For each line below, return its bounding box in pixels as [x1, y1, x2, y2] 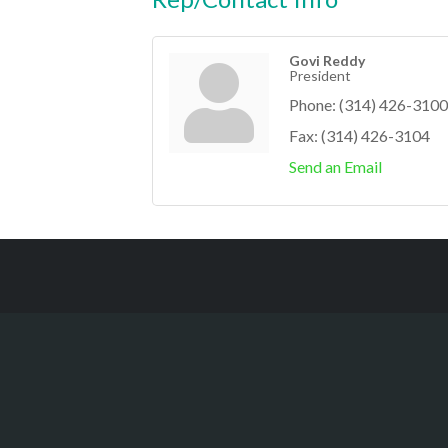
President [289, 67, 351, 84]
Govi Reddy [289, 52, 365, 69]
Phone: [289, 95, 336, 114]
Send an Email [289, 157, 382, 176]
